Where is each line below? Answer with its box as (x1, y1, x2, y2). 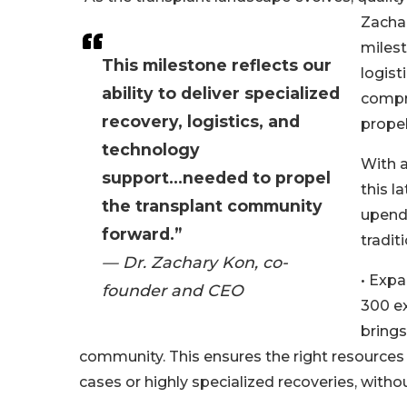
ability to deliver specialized (102, 84, 340, 103)
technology (102, 140, 200, 159)
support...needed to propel (102, 168, 331, 187)
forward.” (102, 224, 182, 243)
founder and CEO (102, 281, 243, 300)
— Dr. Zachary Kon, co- (102, 253, 288, 272)
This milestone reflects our (102, 55, 332, 74)
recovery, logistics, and (102, 112, 300, 131)
